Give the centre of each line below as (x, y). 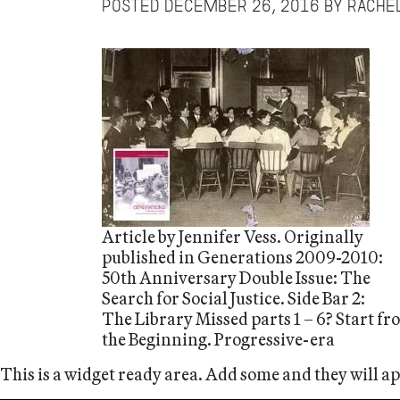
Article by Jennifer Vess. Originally (233, 237)
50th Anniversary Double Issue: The (236, 278)
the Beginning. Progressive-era (218, 339)
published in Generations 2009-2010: (242, 257)
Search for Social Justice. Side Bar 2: (233, 298)
